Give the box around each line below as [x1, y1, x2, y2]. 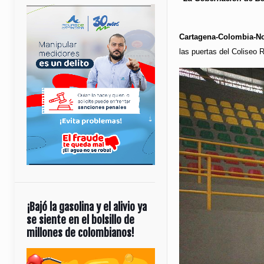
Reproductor [26, 250, 67, 259]
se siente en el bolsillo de [27, 213, 134, 226]
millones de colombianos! [27, 226, 134, 239]
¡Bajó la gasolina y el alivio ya [27, 200, 147, 213]
